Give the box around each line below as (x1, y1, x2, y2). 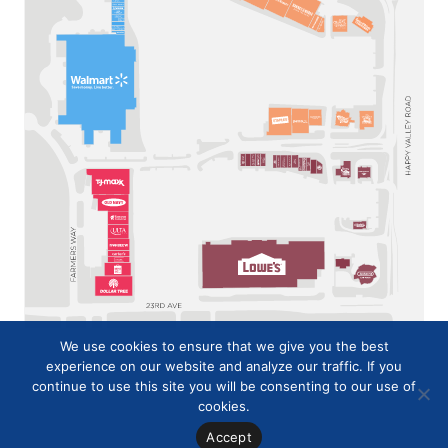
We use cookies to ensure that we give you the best (59, 338, 389, 354)
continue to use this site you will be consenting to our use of (32, 378, 416, 394)
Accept (206, 428, 252, 445)
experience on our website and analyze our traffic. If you (46, 358, 402, 374)
